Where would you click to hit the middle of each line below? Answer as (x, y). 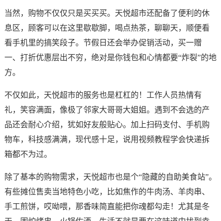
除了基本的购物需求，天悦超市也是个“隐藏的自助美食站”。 (110, 177)
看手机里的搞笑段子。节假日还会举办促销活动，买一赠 (103, 43)
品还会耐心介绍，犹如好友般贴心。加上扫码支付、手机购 (107, 125)
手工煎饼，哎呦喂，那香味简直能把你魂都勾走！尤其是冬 (107, 207)
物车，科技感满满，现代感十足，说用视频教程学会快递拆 (107, 140)
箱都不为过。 (28, 154)
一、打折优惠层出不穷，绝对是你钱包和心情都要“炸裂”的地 (110, 58)
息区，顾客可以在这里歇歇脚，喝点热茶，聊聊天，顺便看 (107, 28)
